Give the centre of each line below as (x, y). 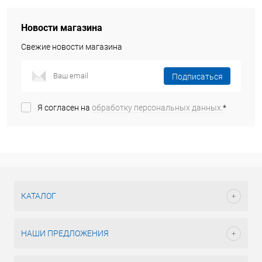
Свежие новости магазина (72, 47)
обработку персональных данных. (157, 108)
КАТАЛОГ (39, 196)
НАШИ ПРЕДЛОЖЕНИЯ (65, 233)
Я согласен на (65, 108)
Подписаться (197, 77)
